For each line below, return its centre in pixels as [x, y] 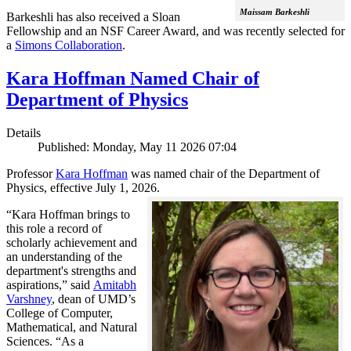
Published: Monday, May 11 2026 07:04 [137, 147]
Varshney [29, 299]
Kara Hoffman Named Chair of [133, 78]
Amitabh [115, 284]
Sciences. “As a [45, 341]
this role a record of [54, 228]
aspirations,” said [50, 284]
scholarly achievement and [72, 242]
